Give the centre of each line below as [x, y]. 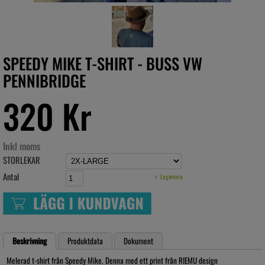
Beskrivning [30, 240]
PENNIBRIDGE [44, 80]
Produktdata [85, 240]
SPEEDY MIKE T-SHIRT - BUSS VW [103, 63]
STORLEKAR [22, 160]
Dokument [138, 240]
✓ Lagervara [168, 177]
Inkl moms [22, 146]
